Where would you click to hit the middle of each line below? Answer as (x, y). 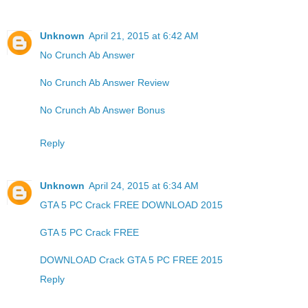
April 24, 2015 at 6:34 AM (144, 185)
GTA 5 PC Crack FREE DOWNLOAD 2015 (131, 205)
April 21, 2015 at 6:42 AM (144, 35)
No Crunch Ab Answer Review (104, 82)
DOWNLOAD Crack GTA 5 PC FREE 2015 (131, 260)
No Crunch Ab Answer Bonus (102, 110)
